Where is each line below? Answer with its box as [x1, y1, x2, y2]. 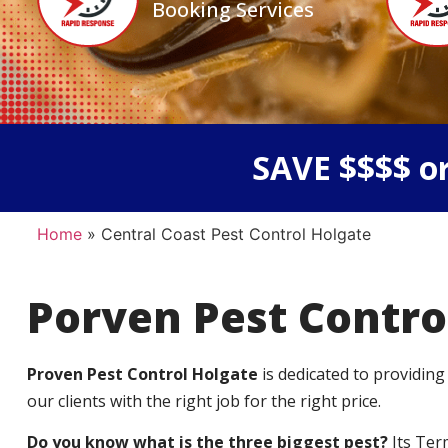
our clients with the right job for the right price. [26, 390, 381, 413]
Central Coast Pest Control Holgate [100, 224, 371, 245]
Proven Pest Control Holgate [26, 363, 262, 386]
